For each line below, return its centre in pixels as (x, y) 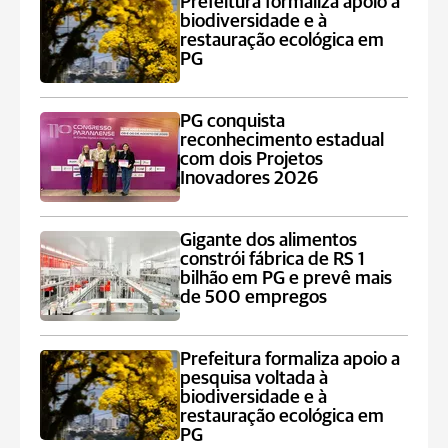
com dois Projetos (252, 159)
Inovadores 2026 (249, 178)
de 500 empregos (254, 297)
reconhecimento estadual (282, 140)
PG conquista (233, 121)
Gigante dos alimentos (269, 240)
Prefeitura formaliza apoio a (290, 359)
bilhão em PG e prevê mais (286, 278)
